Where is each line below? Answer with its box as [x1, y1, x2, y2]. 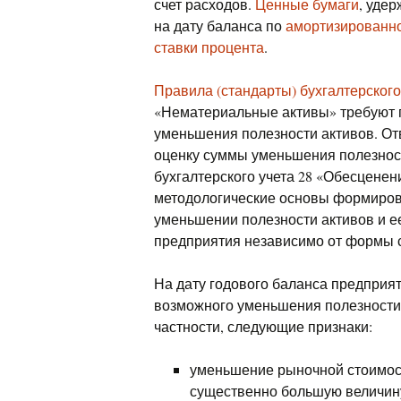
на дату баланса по [154, 16, 286, 35]
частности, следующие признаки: [154, 317, 372, 336]
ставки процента [154, 38, 264, 56]
